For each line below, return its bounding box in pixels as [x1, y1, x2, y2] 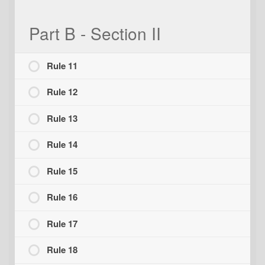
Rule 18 [47, 243, 78, 257]
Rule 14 [47, 138, 78, 151]
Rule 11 [47, 59, 78, 72]
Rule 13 [47, 111, 78, 125]
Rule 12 [47, 85, 78, 99]
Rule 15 [47, 164, 78, 177]
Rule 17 [47, 216, 78, 230]
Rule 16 [47, 190, 78, 204]
